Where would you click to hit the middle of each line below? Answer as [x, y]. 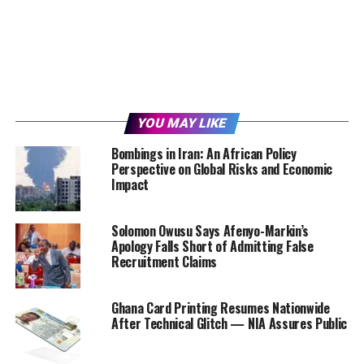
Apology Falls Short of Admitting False [212, 246]
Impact [130, 184]
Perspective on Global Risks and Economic [222, 169]
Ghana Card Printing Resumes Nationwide [220, 308]
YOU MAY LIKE [182, 123]
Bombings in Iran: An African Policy [204, 153]
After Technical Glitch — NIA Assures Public [229, 323]
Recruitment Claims [164, 261]
